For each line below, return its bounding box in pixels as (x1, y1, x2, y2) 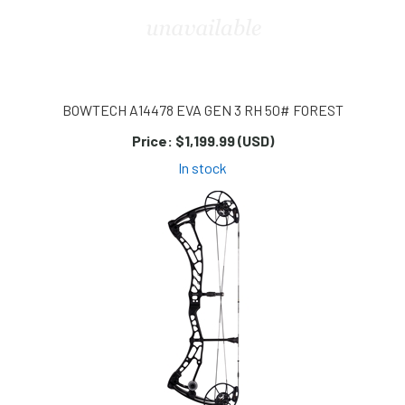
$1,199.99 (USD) (172, 132, 274, 150)
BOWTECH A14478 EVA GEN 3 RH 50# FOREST (61, 101, 344, 119)
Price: (131, 132, 173, 150)
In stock (178, 159, 227, 177)
